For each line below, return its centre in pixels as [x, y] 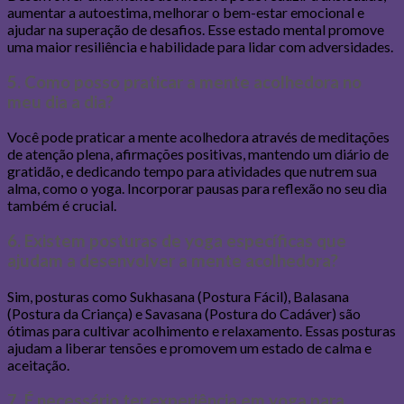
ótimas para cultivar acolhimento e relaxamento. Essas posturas [202, 330]
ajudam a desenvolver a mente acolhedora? [173, 261]
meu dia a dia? [60, 101]
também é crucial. [62, 206]
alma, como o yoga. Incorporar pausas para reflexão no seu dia [197, 188]
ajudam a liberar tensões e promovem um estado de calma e [189, 347]
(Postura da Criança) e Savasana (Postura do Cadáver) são [184, 313]
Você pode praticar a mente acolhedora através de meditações [198, 137]
